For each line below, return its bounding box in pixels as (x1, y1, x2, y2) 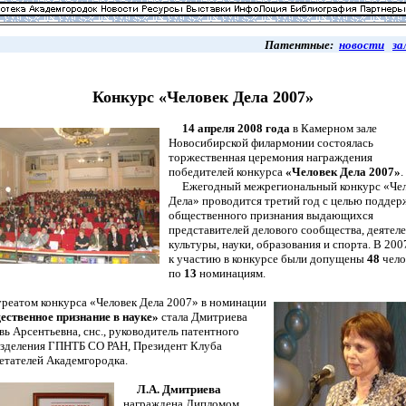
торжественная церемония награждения (169, 150, 372, 164)
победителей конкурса (169, 165, 285, 179)
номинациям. (197, 266, 266, 280)
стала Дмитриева (159, 310, 247, 324)
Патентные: (265, 38, 339, 52)
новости (339, 38, 384, 52)
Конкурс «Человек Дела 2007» (92, 88, 314, 106)
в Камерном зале (290, 121, 377, 135)
